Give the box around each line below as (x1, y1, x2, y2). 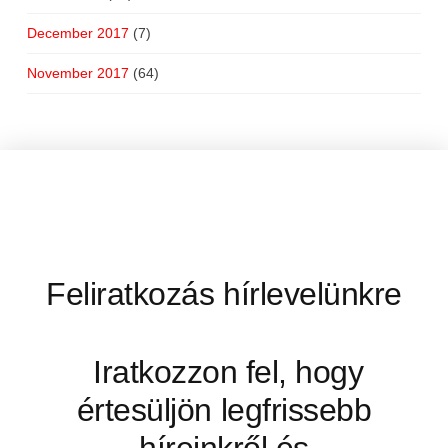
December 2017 (26, 24, 129, 41)
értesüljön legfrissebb (76, 392, 372, 429)
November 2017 (26, 65, 129, 82)
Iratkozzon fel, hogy (84, 354, 364, 391)
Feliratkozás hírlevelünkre (46, 276, 402, 313)
